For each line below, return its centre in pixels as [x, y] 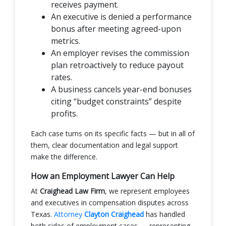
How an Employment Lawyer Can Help [103, 176]
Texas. [42, 214]
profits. [64, 113]
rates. [62, 77]
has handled [164, 214]
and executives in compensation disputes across [110, 202]
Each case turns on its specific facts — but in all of [113, 133]
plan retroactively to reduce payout [117, 65]
